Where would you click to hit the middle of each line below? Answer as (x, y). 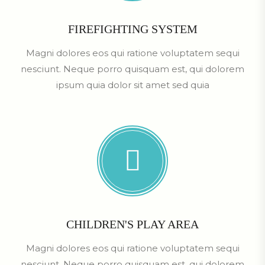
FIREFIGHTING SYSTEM (132, 29)
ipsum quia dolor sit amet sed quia (132, 85)
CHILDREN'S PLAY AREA (132, 224)
